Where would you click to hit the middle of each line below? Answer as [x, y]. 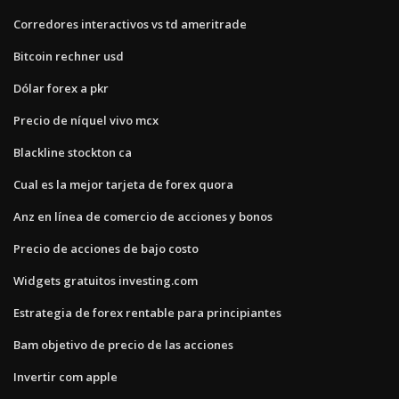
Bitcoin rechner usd [69, 56]
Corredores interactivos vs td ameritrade [130, 24]
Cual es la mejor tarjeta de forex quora [123, 184]
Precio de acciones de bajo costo [106, 248]
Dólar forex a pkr [61, 88]
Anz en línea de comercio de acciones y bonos [143, 216]
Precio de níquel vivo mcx [86, 120]
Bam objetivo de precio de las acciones [123, 344]
